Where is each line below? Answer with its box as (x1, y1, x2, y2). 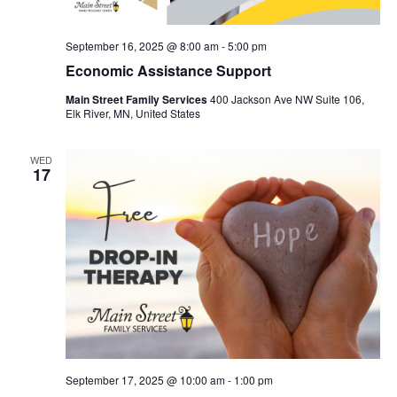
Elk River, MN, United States (65, 105, 200, 121)
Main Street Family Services (65, 91, 210, 108)
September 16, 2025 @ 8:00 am (65, 38, 219, 54)
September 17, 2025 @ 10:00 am (65, 372, 225, 388)
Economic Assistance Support (65, 60, 271, 82)
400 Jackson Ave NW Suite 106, (209, 91, 364, 107)
